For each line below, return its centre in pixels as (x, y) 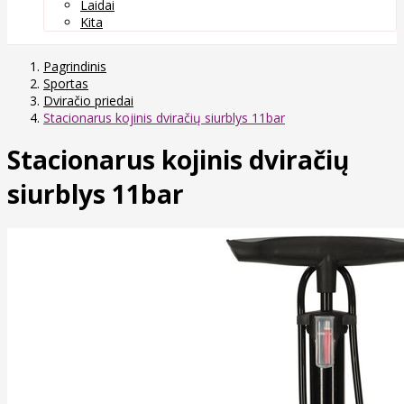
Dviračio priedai (88, 100)
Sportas (66, 83)
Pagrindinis (75, 66)
